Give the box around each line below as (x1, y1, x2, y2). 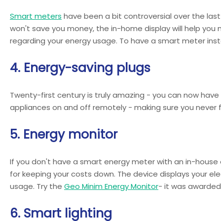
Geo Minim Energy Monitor (64, 181, 158, 191)
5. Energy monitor (10, 125, 117, 143)
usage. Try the (10, 181, 64, 191)
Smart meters (10, 10, 62, 21)
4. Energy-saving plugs (10, 59, 150, 76)
